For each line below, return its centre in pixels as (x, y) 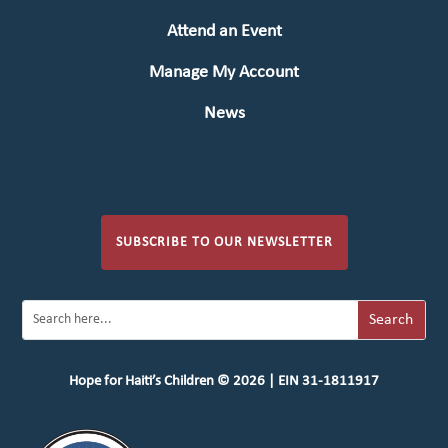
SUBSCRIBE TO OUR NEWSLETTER (224, 243)
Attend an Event (224, 32)
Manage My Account (224, 73)
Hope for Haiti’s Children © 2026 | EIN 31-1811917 (224, 382)
